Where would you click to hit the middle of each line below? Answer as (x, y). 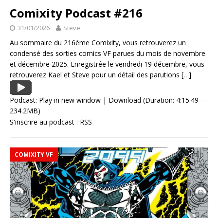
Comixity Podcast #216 (76, 13)
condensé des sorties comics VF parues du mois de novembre (108, 54)
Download (125, 100)
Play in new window (70, 100)
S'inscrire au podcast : (45, 122)
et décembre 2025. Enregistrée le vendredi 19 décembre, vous (107, 64)
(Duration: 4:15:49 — (174, 100)
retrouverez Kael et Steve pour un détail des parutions (96, 75)
